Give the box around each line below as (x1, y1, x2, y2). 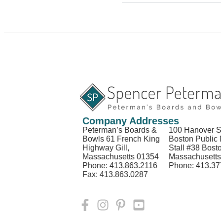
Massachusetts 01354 (82, 152, 163, 161)
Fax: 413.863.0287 (82, 170, 148, 179)
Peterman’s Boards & (82, 126, 157, 135)
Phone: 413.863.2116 (82, 161, 159, 170)
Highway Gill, (82, 144, 129, 152)
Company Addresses (82, 115, 179, 127)
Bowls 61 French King (82, 135, 160, 144)
